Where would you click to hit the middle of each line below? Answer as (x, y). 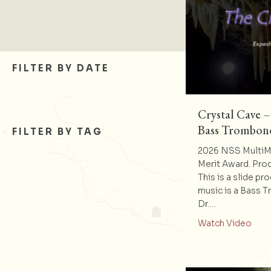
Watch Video (224, 223)
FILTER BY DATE (61, 68)
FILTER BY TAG (57, 131)
